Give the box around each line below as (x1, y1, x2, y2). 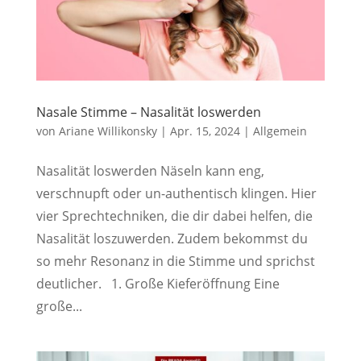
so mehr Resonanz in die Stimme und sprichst (35, 251, 315, 270)
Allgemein (252, 122, 307, 139)
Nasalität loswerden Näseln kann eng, (35, 161, 264, 180)
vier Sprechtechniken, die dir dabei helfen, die (35, 206, 313, 225)
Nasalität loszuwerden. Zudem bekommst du (35, 229, 308, 247)
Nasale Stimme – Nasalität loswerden (35, 102, 261, 121)
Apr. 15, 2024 (169, 122, 240, 139)
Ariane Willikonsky (58, 122, 157, 139)
